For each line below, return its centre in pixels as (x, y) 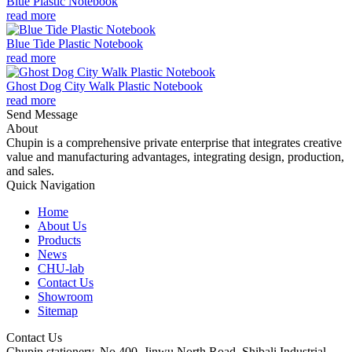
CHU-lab (61, 268)
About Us (62, 225)
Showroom (65, 296)
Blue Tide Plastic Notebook (75, 43)
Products (59, 240)
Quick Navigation (51, 185)
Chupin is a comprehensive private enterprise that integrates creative (174, 142)
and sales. (30, 170)
